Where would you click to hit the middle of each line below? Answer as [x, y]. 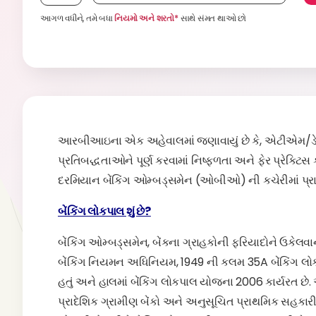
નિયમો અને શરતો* [146, 18]
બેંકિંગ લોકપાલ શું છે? [104, 211]
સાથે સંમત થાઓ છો [212, 18]
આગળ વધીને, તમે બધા [78, 18]
